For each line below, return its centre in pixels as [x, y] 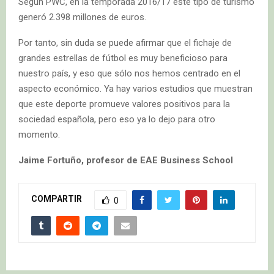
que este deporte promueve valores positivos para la [124, 104]
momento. [39, 134]
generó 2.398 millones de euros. [82, 17]
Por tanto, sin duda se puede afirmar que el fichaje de [125, 43]
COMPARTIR [57, 199]
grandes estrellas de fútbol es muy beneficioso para [123, 58]
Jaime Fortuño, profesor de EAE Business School [126, 160]
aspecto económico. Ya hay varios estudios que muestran [135, 88]
